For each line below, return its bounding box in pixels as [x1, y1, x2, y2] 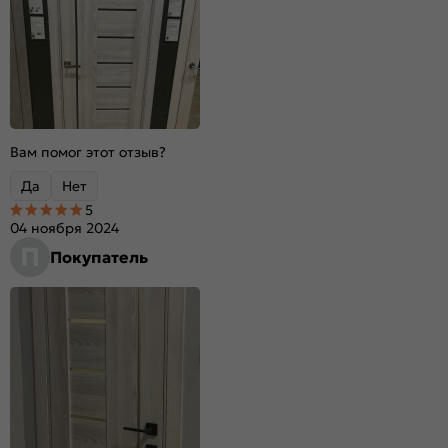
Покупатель [50, 246, 148, 267]
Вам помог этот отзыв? [10, 142, 166, 161]
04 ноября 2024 [10, 218, 119, 237]
